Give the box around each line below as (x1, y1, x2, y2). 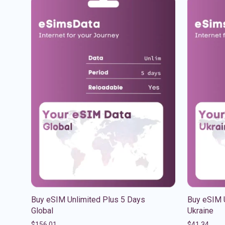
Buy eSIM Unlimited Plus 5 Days (31, 194, 145, 204)
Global (31, 205, 53, 215)
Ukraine (187, 205, 213, 215)
